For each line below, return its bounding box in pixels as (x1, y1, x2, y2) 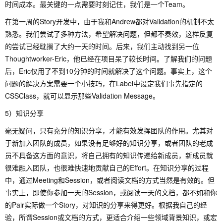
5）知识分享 (5, 108, 44, 118)
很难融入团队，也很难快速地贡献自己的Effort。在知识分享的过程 (5, 163, 209, 172)
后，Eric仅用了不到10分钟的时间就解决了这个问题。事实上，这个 (5, 66, 212, 76)
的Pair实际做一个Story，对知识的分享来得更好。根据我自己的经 (5, 200, 207, 210)
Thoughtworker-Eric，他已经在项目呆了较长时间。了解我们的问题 (5, 54, 212, 63)
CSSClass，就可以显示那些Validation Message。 (5, 91, 160, 101)
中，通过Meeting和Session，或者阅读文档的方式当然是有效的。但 (5, 175, 215, 185)
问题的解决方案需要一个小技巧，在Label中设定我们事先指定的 (5, 78, 203, 88)
